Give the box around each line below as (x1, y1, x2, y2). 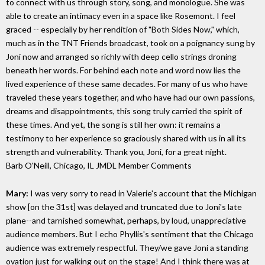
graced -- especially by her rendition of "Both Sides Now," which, (6, 24, 240, 34)
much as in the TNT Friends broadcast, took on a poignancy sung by (6, 37, 255, 48)
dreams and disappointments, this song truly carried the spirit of (6, 105, 242, 116)
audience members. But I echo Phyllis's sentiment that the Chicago (6, 228, 254, 239)
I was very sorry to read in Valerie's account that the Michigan (28, 188, 257, 198)
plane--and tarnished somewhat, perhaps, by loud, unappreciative (6, 215, 246, 225)
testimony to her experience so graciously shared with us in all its (6, 132, 246, 143)
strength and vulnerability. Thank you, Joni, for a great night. (6, 146, 227, 157)
